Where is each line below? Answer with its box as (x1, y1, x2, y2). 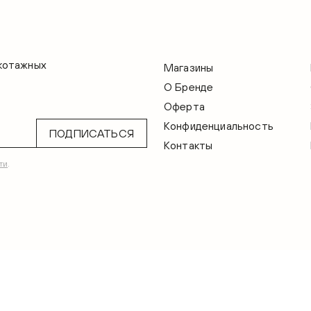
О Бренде (164, 81, 214, 94)
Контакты (164, 139, 213, 152)
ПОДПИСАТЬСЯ (49, 127, 134, 140)
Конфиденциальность (164, 119, 274, 133)
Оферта (164, 100, 205, 113)
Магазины (164, 61, 214, 74)
